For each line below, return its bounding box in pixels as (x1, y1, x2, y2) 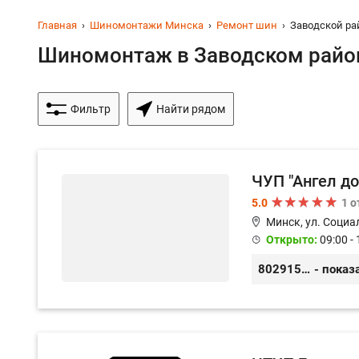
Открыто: (265, 233, 320, 246)
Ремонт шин (216, 19, 277, 31)
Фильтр (71, 103, 111, 115)
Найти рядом (156, 103, 225, 115)
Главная (38, 19, 77, 31)
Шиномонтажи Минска (90, 19, 204, 31)
